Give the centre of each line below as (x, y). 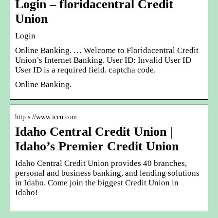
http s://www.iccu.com (46, 117)
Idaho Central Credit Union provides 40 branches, (101, 163)
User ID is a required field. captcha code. (85, 70)
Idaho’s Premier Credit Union (97, 146)
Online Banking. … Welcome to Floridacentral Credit (107, 50)
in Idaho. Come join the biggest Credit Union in (97, 182)
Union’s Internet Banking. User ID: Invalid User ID (103, 60)
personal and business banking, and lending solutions (107, 173)
